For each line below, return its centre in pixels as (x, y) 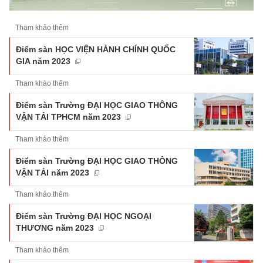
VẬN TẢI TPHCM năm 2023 (68, 117)
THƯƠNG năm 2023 (55, 228)
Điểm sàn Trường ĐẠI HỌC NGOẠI (84, 216)
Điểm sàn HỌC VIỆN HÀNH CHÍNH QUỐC (96, 50)
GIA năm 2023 (43, 61)
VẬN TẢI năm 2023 (53, 172)
